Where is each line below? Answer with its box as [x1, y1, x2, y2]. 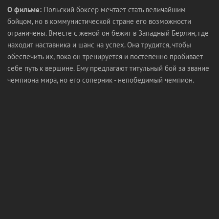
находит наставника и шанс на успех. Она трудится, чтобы [7, 40, 191, 49]
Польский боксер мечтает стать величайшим [42, 5, 186, 14]
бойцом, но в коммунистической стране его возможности [7, 17, 191, 26]
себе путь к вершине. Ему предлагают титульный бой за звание [7, 64, 209, 73]
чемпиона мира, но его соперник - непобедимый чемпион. [7, 75, 194, 85]
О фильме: [7, 5, 42, 14]
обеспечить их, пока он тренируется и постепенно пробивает [7, 52, 203, 61]
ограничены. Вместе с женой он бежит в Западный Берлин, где [7, 28, 209, 38]
